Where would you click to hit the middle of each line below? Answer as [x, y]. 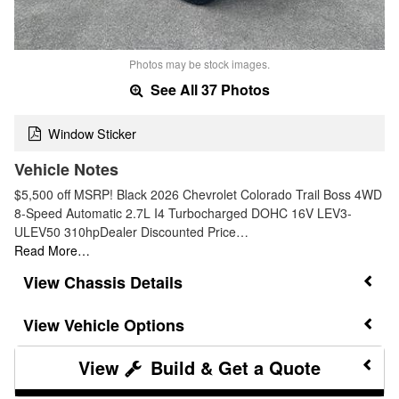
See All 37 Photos [208, 90]
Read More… [52, 250]
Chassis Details [123, 282]
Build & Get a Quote [233, 368]
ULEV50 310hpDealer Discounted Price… [131, 231]
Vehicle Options [124, 326]
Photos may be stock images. [199, 64]
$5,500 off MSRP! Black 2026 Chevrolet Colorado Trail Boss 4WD [198, 194]
